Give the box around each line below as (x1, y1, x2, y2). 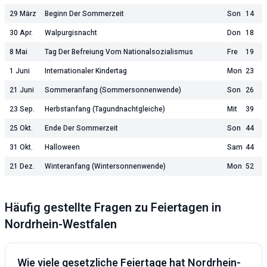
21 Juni (10, 85, 34, 95)
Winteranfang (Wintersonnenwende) (45, 161, 166, 172)
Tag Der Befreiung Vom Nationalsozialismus (45, 46, 193, 57)
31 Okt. (10, 142, 33, 153)
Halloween (45, 142, 80, 153)
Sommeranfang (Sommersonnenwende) (45, 85, 181, 95)
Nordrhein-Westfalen (5, 216, 117, 233)
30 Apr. (10, 27, 33, 38)
